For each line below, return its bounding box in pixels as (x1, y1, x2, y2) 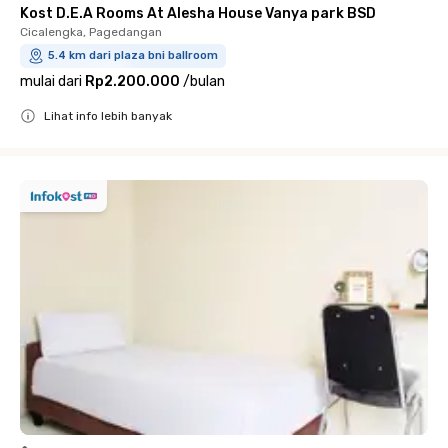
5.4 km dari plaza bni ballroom (48, 49, 218, 62)
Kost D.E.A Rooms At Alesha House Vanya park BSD (20, 5, 376, 22)
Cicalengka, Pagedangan (20, 25, 162, 39)
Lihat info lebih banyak (44, 109, 172, 123)
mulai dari (20, 73, 82, 90)
